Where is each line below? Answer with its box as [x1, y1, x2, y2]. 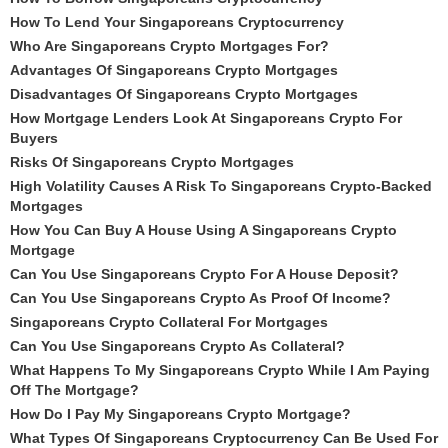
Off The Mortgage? [10, 382, 139, 398]
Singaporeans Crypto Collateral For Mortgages [10, 314, 328, 330]
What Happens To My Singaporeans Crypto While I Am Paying [10, 362, 430, 378]
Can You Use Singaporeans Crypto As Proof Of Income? [10, 290, 391, 306]
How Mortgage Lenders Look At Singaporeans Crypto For [10, 110, 402, 126]
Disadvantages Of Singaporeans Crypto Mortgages [10, 86, 358, 102]
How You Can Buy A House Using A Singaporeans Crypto [10, 222, 397, 238]
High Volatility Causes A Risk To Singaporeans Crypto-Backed [10, 178, 432, 194]
